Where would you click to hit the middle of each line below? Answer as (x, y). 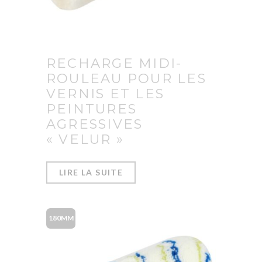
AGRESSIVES (95, 124)
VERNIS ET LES (106, 93)
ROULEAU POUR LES (126, 78)
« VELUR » (85, 139)
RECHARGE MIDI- (114, 63)
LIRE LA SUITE (91, 173)
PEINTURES (92, 108)
